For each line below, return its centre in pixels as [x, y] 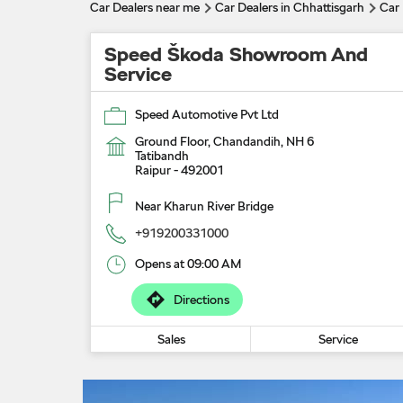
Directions [201, 300]
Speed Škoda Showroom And [236, 54]
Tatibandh [161, 156]
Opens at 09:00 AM [188, 264]
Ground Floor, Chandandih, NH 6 [224, 141]
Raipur [152, 170]
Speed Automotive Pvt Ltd [206, 114]
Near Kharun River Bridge [204, 206]
